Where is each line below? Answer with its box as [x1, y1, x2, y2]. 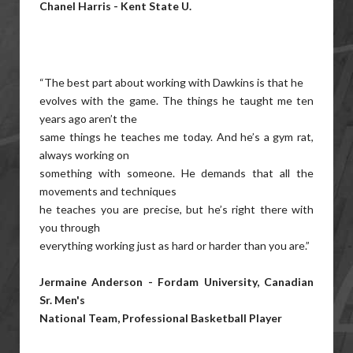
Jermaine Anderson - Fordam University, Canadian [39, 275, 314, 288]
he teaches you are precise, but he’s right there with [39, 203, 314, 216]
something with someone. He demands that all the [39, 166, 314, 180]
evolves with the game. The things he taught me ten [39, 94, 314, 107]
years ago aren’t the [39, 112, 137, 125]
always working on [39, 148, 129, 162]
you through [39, 221, 100, 234]
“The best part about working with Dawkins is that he [39, 76, 303, 89]
